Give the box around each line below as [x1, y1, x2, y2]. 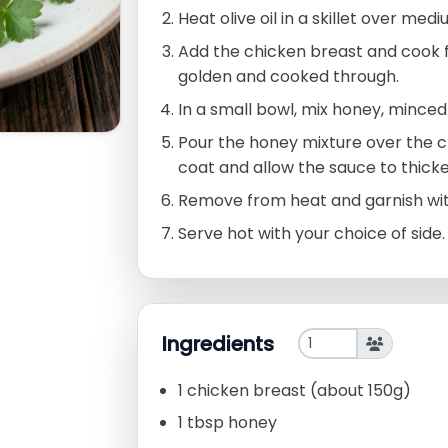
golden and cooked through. [178, 65, 399, 89]
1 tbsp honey [178, 411, 277, 435]
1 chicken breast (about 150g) [178, 379, 411, 403]
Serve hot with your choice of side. [178, 222, 445, 246]
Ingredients [162, 329, 274, 358]
